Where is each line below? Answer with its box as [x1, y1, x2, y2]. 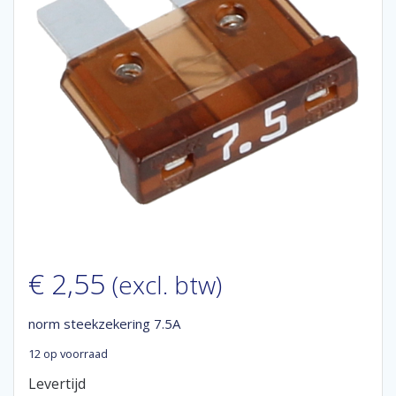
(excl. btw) [112, 268, 222, 301]
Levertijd [28, 374, 86, 393]
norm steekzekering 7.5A [28, 315, 180, 332]
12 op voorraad [28, 346, 108, 362]
